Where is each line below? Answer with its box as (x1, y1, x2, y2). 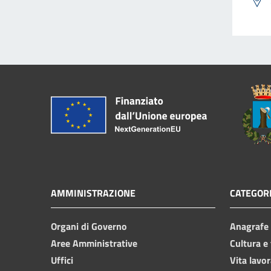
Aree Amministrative (51, 235, 137, 250)
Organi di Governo (51, 218, 127, 233)
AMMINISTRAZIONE (51, 185, 135, 200)
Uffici (51, 252, 73, 267)
